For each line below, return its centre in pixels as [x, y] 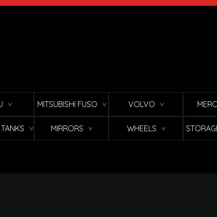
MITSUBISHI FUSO [67, 104]
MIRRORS [67, 129]
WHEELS [142, 129]
